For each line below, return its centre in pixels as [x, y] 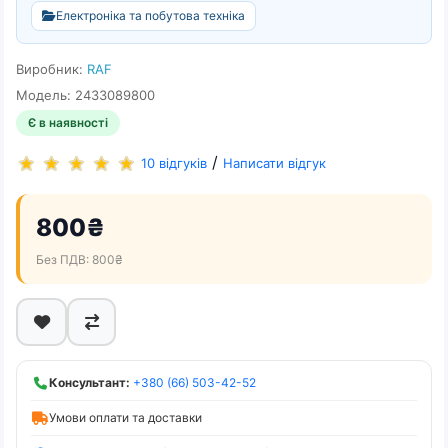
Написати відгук [274, 163]
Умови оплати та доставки [125, 417]
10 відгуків [174, 163]
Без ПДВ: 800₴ [79, 259]
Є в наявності [68, 122]
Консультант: [89, 382]
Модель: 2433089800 [85, 95]
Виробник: [51, 69]
